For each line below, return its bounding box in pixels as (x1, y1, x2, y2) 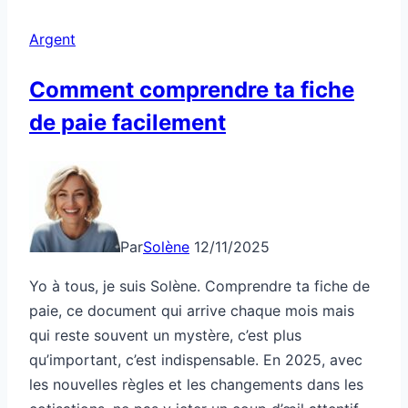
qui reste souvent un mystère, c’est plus (29, 325, 301, 344)
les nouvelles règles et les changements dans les (29, 374, 363, 393)
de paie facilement (29, 108, 226, 136)
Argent (29, 29, 76, 48)
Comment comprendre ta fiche (29, 76, 354, 103)
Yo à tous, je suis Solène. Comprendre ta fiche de (29, 276, 370, 295)
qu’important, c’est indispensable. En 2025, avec (29, 350, 362, 369)
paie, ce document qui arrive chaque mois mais (29, 301, 354, 320)
